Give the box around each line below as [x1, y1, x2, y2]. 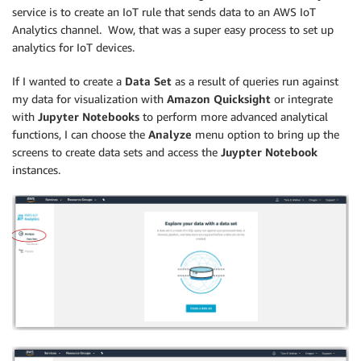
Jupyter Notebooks [38, 109, 143, 123]
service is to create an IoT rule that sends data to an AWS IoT [12, 4, 316, 19]
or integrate [271, 91, 333, 106]
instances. [12, 162, 60, 176]
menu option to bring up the [192, 127, 339, 141]
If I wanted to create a [12, 73, 125, 88]
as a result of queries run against [172, 73, 338, 88]
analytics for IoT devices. [12, 39, 135, 54]
